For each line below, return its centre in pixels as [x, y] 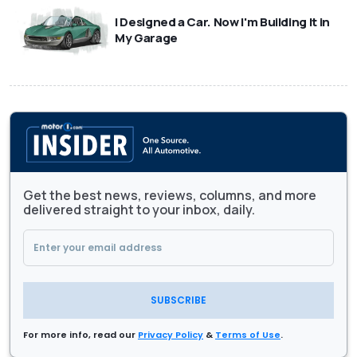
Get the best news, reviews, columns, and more [170, 196]
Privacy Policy [171, 335]
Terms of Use [248, 335]
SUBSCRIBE [178, 300]
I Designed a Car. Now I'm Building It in [222, 22]
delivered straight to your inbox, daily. [139, 210]
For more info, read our [80, 335]
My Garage [146, 38]
